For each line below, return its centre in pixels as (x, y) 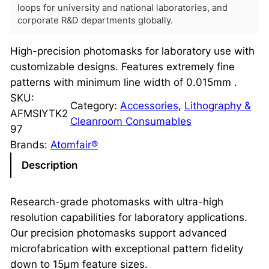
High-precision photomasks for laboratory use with (132, 51)
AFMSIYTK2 (39, 113)
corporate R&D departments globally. (95, 20)
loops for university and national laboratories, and (122, 8)
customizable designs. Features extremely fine (122, 66)
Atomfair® (74, 144)
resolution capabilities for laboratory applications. (128, 218)
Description (49, 165)
